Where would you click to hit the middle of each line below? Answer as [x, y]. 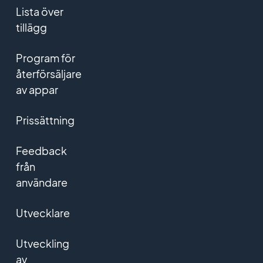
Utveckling [42, 244]
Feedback [41, 151]
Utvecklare [43, 213]
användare [41, 183]
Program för [45, 58]
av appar [37, 90]
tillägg [31, 28]
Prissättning [45, 120]
